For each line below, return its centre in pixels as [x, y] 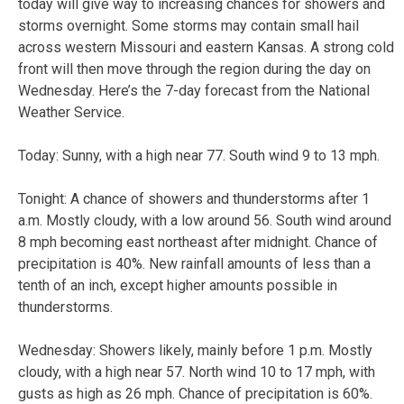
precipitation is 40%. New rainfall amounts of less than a [194, 263]
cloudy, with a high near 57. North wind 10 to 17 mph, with [197, 372]
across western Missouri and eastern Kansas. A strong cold [206, 47]
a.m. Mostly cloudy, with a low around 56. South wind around [205, 220]
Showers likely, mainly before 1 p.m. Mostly [236, 350]
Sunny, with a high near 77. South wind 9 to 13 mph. [223, 155]
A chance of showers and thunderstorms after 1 [220, 198]
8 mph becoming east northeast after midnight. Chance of [198, 242]
